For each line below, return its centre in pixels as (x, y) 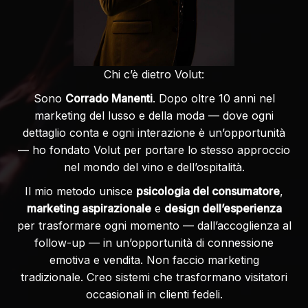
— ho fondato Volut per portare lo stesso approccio (154, 150)
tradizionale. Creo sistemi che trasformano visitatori (154, 277)
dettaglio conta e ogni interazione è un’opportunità (154, 132)
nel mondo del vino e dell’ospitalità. (154, 167)
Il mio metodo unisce (80, 191)
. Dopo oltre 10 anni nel (213, 98)
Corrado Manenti (109, 98)
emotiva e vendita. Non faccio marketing (154, 260)
